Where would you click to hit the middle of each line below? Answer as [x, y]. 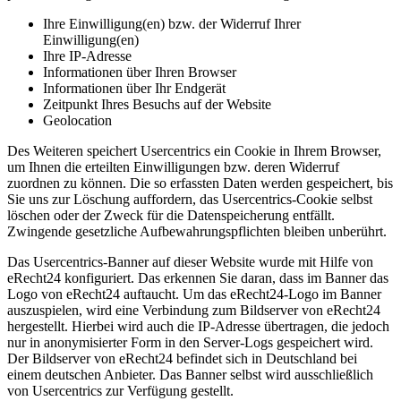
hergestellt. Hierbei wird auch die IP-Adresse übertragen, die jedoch [198, 326]
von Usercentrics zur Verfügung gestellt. [120, 390]
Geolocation [77, 120]
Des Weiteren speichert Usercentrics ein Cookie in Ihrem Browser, [194, 150]
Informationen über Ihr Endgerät [134, 88]
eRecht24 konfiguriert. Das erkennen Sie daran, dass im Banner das [198, 277]
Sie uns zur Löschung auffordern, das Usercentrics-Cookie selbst [190, 199]
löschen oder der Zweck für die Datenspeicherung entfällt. [171, 215]
